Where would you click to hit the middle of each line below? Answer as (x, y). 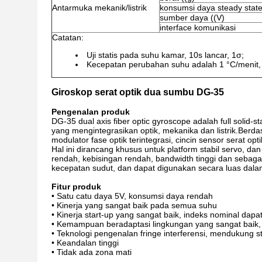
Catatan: (68, 37)
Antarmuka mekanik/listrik (99, 8)
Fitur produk (76, 187)
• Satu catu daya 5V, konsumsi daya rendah (132, 196)
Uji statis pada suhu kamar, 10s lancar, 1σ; (165, 55)
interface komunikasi (198, 27)
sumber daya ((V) (192, 18)
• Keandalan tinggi (85, 243)
